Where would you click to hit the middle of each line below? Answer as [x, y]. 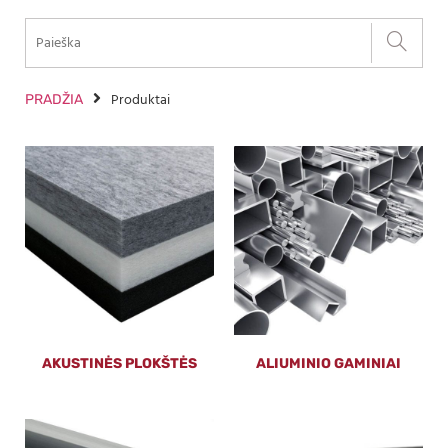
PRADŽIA [54, 100]
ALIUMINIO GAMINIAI [328, 364]
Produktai [140, 101]
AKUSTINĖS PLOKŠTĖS [119, 364]
